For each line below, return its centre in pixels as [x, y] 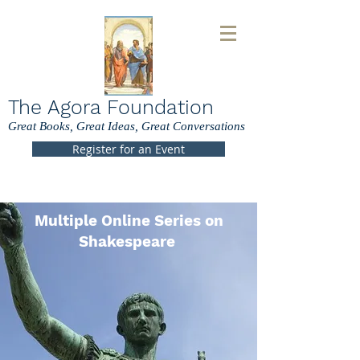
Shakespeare [129, 241]
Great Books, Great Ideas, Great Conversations [127, 126]
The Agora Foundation [111, 107]
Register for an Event [129, 149]
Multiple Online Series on [129, 221]
